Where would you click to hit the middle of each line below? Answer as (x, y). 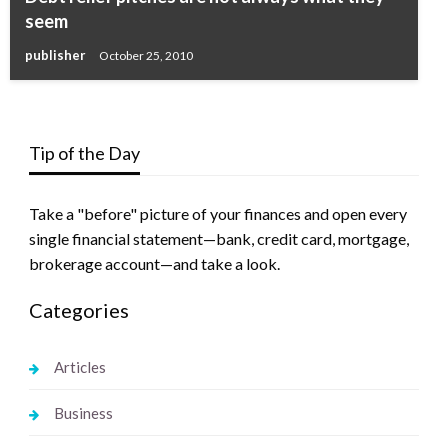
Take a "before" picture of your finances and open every (217, 213)
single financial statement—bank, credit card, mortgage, (218, 238)
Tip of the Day (84, 152)
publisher (57, 54)
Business (83, 412)
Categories (78, 309)
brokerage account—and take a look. (154, 263)
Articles (79, 366)
